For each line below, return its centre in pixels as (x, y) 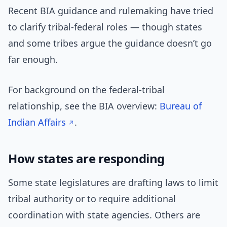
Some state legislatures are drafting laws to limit (113, 183)
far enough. (33, 60)
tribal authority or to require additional (92, 199)
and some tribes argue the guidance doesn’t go (110, 43)
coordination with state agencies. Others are (104, 215)
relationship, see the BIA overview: (84, 106)
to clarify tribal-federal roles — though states (105, 27)
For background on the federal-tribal (86, 90)
